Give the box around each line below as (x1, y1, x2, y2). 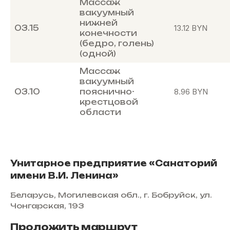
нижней (79, 18, 118, 28)
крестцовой (79, 97, 138, 107)
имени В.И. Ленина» (10, 170, 119, 181)
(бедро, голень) (79, 39, 154, 49)
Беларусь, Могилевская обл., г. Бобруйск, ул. (10, 190, 212, 200)
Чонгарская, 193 (10, 201, 86, 210)
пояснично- (79, 87, 135, 97)
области (79, 107, 121, 118)
